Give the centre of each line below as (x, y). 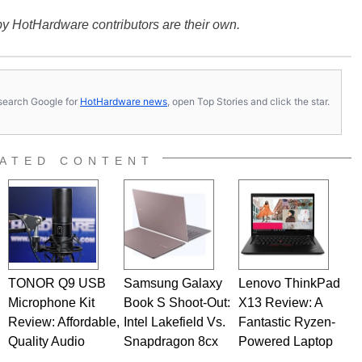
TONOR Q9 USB (57, 283)
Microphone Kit (51, 302)
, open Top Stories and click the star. (248, 101)
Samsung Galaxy (173, 283)
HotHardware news (124, 101)
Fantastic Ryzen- (286, 322)
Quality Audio (46, 341)
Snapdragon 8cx (170, 341)
